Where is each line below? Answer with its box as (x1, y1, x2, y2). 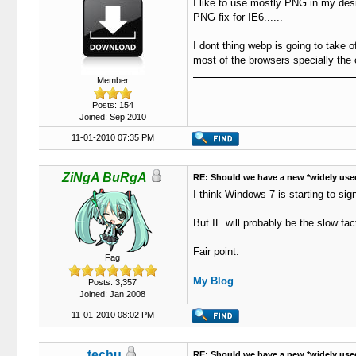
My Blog (192, 275, 234, 287)
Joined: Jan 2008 (79, 289, 145, 299)
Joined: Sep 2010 (79, 112, 146, 122)
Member (96, 75, 129, 85)
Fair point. (192, 246, 239, 257)
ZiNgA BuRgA (62, 171, 147, 184)
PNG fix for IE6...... (192, 11, 283, 23)
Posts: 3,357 (88, 277, 137, 287)
